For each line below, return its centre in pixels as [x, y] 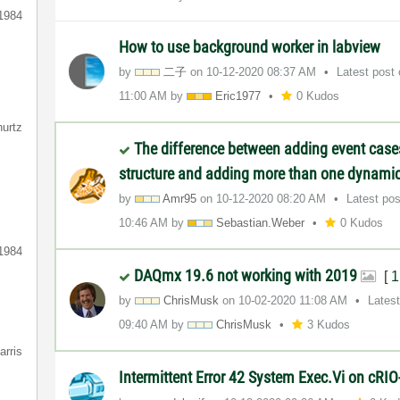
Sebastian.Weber [261, 222]
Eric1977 [238, 96]
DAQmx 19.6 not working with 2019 [248, 275]
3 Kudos [329, 324]
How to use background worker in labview [250, 46]
